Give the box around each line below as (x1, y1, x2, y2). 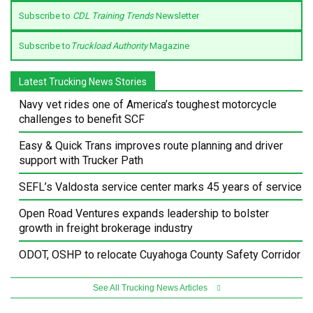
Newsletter (154, 10, 199, 21)
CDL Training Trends (71, 10, 154, 21)
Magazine (147, 40, 189, 51)
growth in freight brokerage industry (19, 221, 193, 235)
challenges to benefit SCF (19, 112, 145, 126)
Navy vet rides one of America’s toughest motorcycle (19, 97, 277, 111)
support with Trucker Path (19, 153, 143, 167)
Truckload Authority (71, 40, 147, 51)
